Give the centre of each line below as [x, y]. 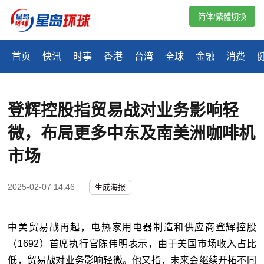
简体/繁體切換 [222, 17]
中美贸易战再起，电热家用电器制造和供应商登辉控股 [132, 227]
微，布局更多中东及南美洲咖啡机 [132, 134]
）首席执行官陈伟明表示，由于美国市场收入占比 [148, 244]
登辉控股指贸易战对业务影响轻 [123, 111]
